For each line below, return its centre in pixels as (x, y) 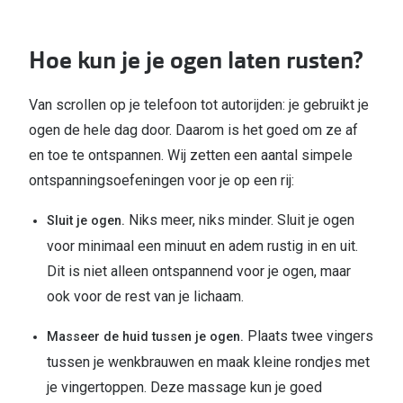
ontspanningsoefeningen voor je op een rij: (163, 181)
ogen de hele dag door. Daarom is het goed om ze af (193, 130)
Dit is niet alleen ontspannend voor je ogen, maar (199, 272)
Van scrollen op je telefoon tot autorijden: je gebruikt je (199, 105)
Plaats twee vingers (310, 336)
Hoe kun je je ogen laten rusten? (196, 61)
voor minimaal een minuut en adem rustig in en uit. (202, 246)
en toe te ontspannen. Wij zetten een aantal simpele (191, 156)
